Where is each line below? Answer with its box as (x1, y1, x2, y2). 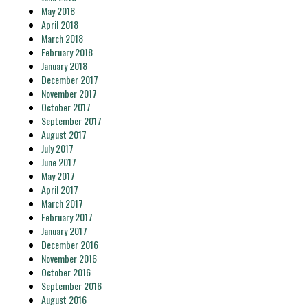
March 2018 (41, 31, 83, 45)
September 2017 (41, 113, 102, 128)
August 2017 (41, 127, 87, 142)
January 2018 (41, 58, 87, 73)
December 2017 (41, 72, 98, 87)
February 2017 (41, 210, 93, 224)
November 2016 (41, 251, 97, 265)
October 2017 (41, 100, 91, 114)
